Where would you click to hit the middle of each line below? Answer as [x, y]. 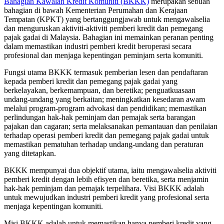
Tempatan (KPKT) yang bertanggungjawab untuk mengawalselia [107, 19]
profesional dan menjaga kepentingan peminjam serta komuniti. [103, 55]
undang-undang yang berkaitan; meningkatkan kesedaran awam [104, 99]
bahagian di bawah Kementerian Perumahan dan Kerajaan [96, 10]
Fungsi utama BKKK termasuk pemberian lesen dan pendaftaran [106, 72]
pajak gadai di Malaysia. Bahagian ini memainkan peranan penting [109, 37]
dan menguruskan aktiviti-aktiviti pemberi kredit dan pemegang [103, 28]
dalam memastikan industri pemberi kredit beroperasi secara [98, 46]
